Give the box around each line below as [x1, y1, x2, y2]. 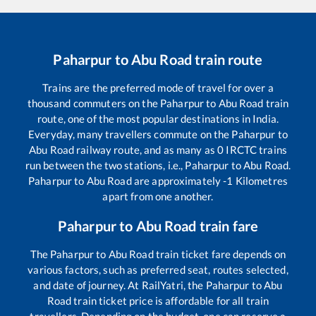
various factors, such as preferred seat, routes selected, [28, 262, 288, 276]
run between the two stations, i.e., [25, 158, 186, 171]
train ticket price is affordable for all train [71, 293, 269, 307]
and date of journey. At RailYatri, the [33, 278, 206, 291]
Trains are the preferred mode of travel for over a [42, 80, 274, 94]
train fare [196, 217, 259, 234]
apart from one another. [102, 189, 214, 202]
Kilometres [233, 174, 288, 187]
